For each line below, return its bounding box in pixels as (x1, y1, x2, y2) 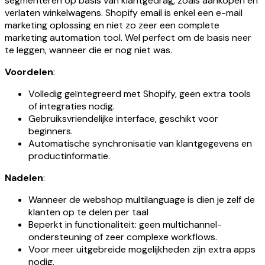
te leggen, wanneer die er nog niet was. (5, 43, 172, 56)
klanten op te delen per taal (28, 205, 148, 218)
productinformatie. (28, 149, 110, 162)
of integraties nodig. (28, 99, 115, 112)
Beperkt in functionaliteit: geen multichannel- (28, 218, 222, 231)
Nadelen (5, 171, 43, 184)
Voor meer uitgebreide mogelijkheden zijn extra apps (28, 243, 256, 256)
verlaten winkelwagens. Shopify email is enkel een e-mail (5, 6, 243, 19)
